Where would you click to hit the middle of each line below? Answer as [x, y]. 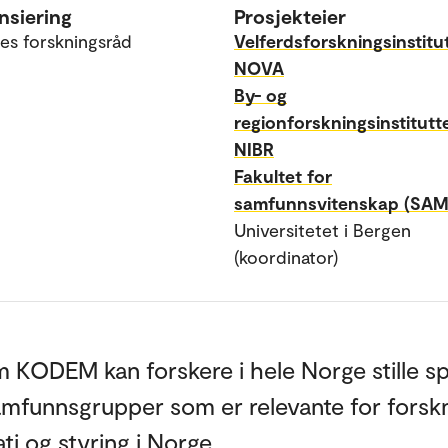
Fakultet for [283, 176]
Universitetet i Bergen [322, 230]
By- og [260, 95]
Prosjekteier [290, 16]
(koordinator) [286, 257]
